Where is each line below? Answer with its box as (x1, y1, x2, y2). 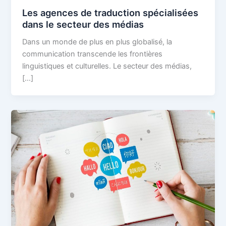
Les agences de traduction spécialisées (22, 7, 199, 19)
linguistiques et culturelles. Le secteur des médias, (22, 62, 192, 71)
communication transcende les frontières (22, 49, 163, 59)
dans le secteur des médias (22, 19, 144, 30)
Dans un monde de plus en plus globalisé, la (22, 37, 173, 47)
